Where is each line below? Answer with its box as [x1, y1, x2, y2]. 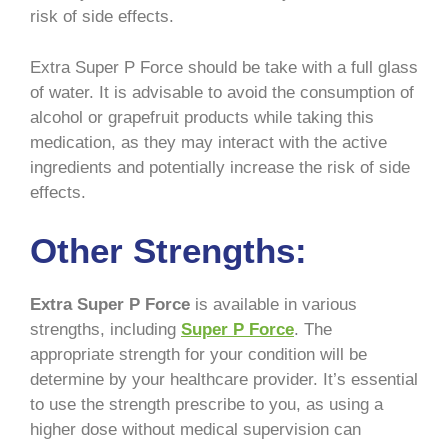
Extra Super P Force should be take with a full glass [30, 57, 418, 77]
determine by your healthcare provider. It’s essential [30, 370, 418, 390]
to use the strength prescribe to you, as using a [30, 395, 383, 415]
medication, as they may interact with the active [30, 132, 387, 152]
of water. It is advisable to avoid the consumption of [30, 82, 414, 102]
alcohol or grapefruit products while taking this [30, 107, 374, 127]
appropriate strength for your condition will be [30, 345, 367, 365]
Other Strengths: [30, 231, 307, 271]
